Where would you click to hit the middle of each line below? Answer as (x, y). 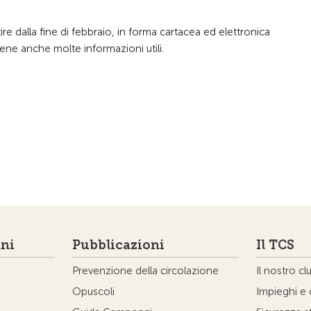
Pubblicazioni (118, 245)
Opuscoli (93, 292)
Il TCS (276, 245)
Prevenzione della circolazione (145, 271)
